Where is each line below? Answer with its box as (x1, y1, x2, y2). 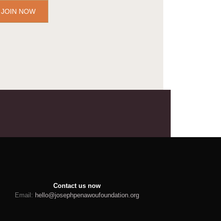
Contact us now (53, 182, 101, 190)
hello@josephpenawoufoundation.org (35, 191, 139, 199)
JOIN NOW (1, 7, 36, 16)
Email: (15, 191, 35, 199)
